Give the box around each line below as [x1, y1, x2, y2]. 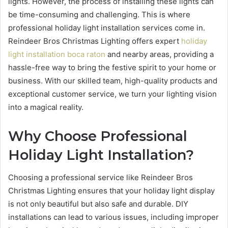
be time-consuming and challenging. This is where [8, 9, 190, 19]
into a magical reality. [8, 102, 83, 112]
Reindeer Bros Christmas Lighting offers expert [8, 36, 181, 46]
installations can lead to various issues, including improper [8, 212, 219, 222]
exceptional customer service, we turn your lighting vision [8, 89, 217, 99]
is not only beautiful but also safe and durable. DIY [8, 199, 188, 209]
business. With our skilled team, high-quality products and [8, 75, 217, 85]
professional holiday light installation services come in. [8, 22, 205, 33]
